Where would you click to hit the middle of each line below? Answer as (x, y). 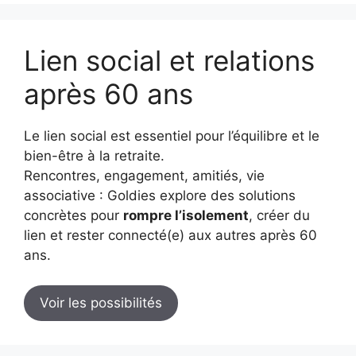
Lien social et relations (169, 60)
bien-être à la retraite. (94, 155)
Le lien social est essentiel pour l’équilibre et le (172, 135)
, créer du (279, 215)
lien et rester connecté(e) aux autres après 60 (170, 235)
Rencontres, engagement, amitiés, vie (144, 175)
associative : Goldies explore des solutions (160, 195)
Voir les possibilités (101, 303)
